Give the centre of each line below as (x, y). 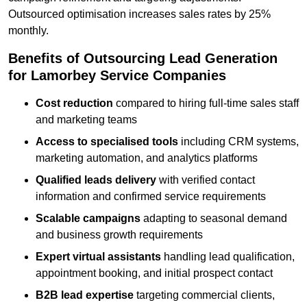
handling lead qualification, (228, 257)
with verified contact (206, 180)
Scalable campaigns (88, 219)
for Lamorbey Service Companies (117, 76)
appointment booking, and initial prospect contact (154, 273)
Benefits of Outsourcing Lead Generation (143, 59)
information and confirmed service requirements (151, 197)
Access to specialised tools (107, 142)
